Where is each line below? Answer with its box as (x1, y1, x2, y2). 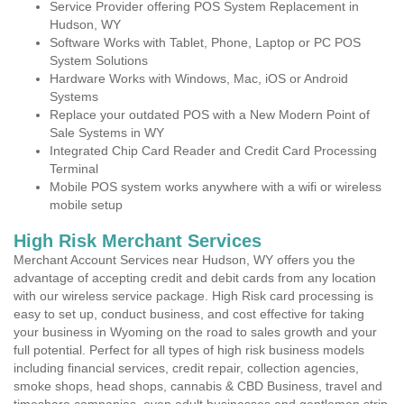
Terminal (50, 161, 98, 176)
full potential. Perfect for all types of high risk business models (14, 343, 364, 357)
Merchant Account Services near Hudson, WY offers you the (14, 252, 355, 267)
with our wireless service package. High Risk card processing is (14, 289, 373, 303)
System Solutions (50, 53, 148, 68)
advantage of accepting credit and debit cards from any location (14, 271, 376, 285)
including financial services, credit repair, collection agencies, (14, 361, 359, 375)
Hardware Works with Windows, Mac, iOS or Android (50, 71, 348, 86)
